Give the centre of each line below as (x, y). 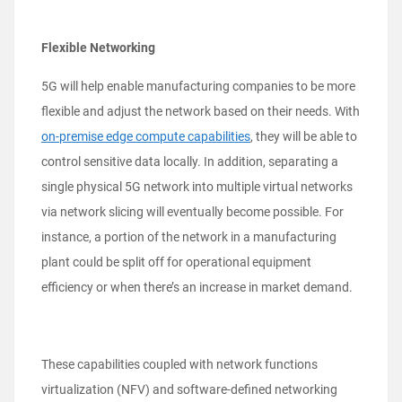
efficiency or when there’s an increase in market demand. (197, 288)
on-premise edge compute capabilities (146, 137)
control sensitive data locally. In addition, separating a (190, 162)
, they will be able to (304, 137)
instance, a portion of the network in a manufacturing (189, 237)
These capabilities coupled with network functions (179, 365)
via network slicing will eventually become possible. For (192, 212)
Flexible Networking (98, 48)
